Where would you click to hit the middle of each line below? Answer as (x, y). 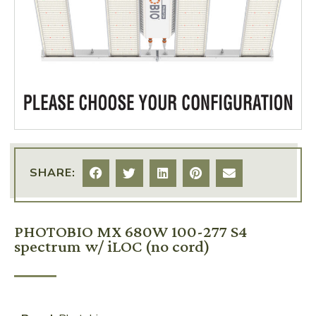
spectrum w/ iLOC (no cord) (112, 245)
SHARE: (53, 173)
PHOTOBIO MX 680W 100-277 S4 (131, 231)
